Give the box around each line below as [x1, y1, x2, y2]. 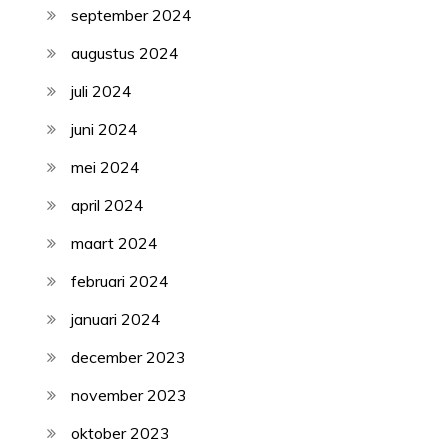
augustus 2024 [71, 42, 180, 63]
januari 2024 [71, 308, 162, 329]
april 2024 [71, 194, 145, 215]
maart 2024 [71, 232, 159, 253]
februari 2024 [71, 270, 170, 291]
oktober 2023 [71, 422, 171, 443]
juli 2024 [71, 80, 133, 101]
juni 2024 [71, 118, 139, 139]
